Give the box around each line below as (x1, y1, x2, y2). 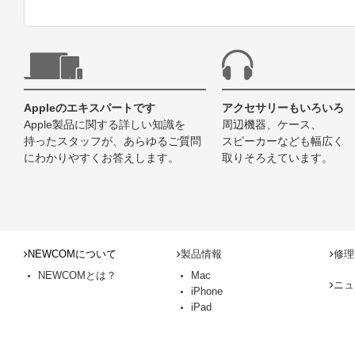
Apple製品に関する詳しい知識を (24, 118, 185, 131)
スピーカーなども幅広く (222, 135, 344, 147)
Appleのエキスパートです (24, 101, 155, 114)
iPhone (191, 285, 223, 297)
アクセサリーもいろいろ (222, 101, 344, 114)
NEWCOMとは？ (38, 269, 116, 281)
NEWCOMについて (28, 248, 116, 260)
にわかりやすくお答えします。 (24, 151, 179, 164)
